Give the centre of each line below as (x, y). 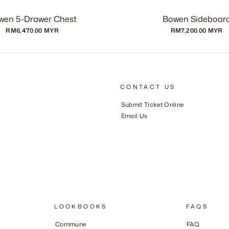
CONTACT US (148, 87)
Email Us (134, 116)
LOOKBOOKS (81, 206)
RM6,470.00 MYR (32, 30)
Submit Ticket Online (152, 105)
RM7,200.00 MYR (197, 30)
